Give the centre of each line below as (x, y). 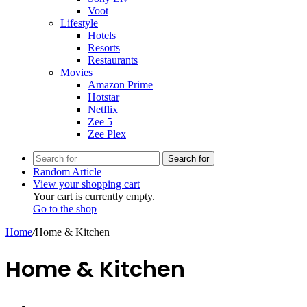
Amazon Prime (120, 85)
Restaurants (113, 60)
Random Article (67, 172)
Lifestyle (79, 23)
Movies (76, 72)
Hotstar (103, 97)
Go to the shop (65, 209)
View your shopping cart (86, 184)
